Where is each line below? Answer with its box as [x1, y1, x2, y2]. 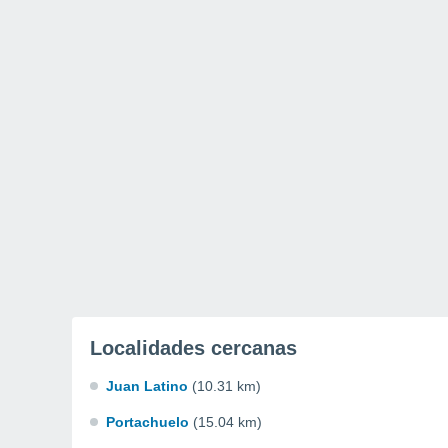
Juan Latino [106, 378, 188, 394]
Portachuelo [106, 414, 189, 430]
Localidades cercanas [90, 337, 297, 359]
